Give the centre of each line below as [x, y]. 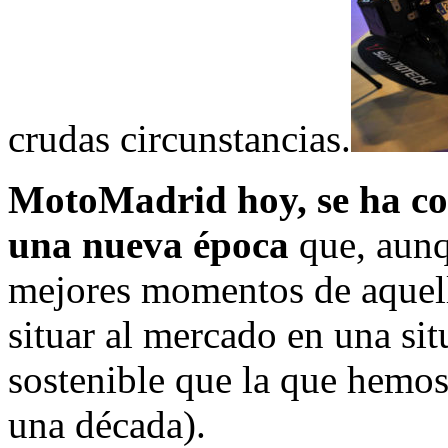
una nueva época [148, 244]
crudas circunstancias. [179, 138]
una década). [107, 424]
